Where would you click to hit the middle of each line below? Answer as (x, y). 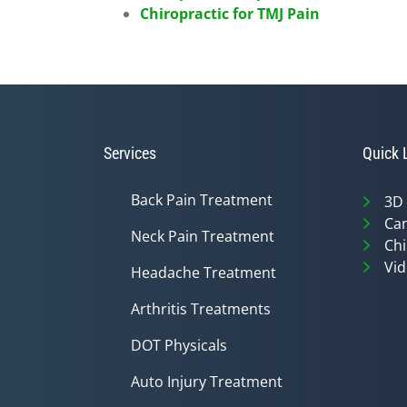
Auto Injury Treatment (207, 382)
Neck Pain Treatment (203, 236)
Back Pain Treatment (202, 200)
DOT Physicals (179, 345)
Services (130, 153)
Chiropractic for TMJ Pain (230, 14)
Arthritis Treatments (201, 309)
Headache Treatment (203, 273)
